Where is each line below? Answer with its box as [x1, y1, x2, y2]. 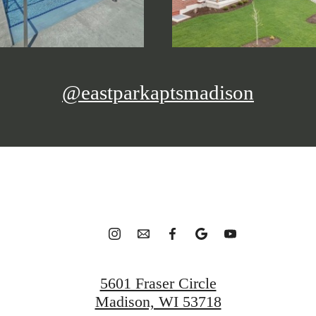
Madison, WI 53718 [95, 292, 221, 310]
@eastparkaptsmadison [62, 80, 254, 104]
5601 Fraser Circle [99, 274, 217, 292]
